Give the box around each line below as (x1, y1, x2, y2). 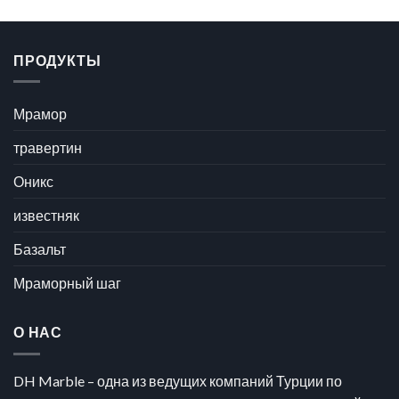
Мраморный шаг (13, 274, 121, 292)
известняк (13, 207, 79, 224)
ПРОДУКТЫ (13, 51, 102, 69)
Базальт (13, 240, 66, 258)
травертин (13, 139, 82, 157)
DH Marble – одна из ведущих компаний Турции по (13, 371, 342, 389)
